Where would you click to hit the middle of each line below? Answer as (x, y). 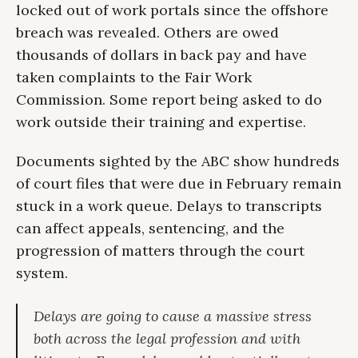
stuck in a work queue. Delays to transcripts (169, 206)
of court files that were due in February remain (179, 184)
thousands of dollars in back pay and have (161, 55)
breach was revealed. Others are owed (147, 33)
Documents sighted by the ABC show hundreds (178, 161)
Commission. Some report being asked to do (169, 100)
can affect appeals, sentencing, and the (150, 229)
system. (42, 273)
